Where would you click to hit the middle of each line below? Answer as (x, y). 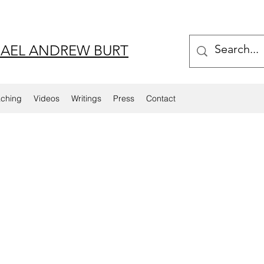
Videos (47, 98)
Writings (86, 98)
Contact (161, 98)
